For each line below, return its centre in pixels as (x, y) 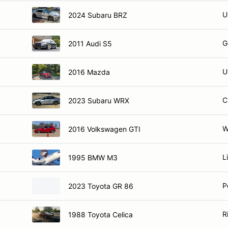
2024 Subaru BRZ (98, 15)
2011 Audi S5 (90, 43)
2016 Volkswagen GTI (104, 129)
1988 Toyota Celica (101, 214)
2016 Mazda (89, 72)
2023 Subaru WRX (99, 100)
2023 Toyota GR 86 (101, 186)
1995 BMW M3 (93, 157)
